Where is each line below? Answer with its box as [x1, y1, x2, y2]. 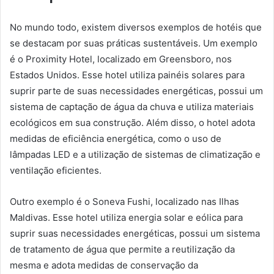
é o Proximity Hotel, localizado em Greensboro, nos [10, 53, 232, 65]
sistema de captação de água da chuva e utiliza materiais [10, 100, 254, 113]
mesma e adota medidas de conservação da [10, 259, 198, 271]
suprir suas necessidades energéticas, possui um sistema [10, 227, 260, 239]
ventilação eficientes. [10, 164, 102, 176]
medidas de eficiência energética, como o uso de [10, 132, 221, 144]
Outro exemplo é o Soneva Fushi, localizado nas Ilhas [10, 195, 239, 207]
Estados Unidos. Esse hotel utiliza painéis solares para [10, 68, 245, 81]
